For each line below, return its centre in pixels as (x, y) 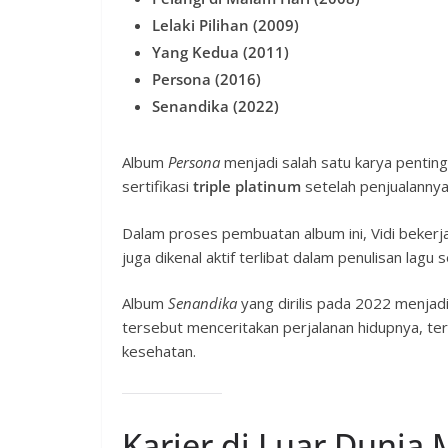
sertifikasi (157, 186)
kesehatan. (159, 351)
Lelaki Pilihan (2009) (225, 25)
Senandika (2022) (215, 106)
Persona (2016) (206, 79)
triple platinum (247, 186)
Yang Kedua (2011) (220, 52)
